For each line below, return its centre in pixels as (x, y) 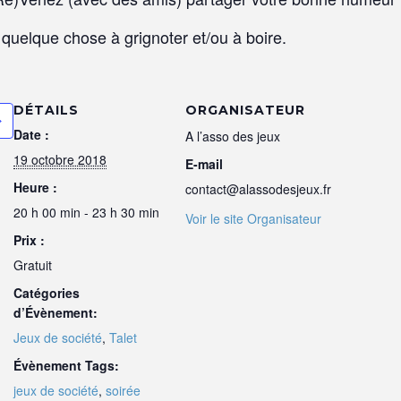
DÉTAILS (46, 110)
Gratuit (33, 264)
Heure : (35, 187)
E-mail (204, 163)
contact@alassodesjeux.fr (258, 188)
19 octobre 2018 (60, 159)
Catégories (47, 292)
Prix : (29, 239)
